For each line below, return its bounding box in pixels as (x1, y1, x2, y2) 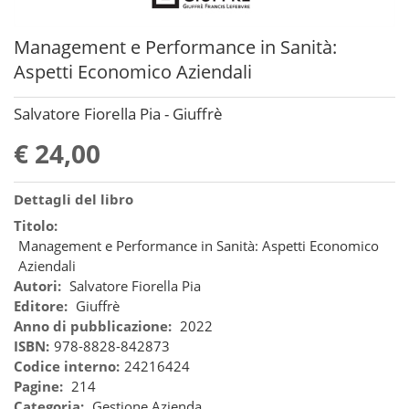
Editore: (14, 296, 68, 315)
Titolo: (14, 215, 58, 235)
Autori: (14, 276, 61, 295)
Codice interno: (14, 356, 120, 375)
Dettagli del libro (14, 189, 133, 208)
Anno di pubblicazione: (14, 316, 172, 335)
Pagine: (14, 376, 63, 395)
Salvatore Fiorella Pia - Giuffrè (14, 102, 223, 124)
